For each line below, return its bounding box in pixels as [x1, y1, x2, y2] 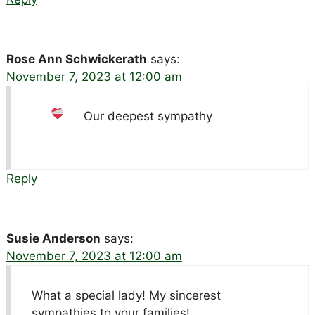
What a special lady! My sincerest [31, 288, 221, 302]
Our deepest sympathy [84, 108, 213, 123]
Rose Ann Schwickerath [6, 51, 147, 66]
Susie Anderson [6, 231, 101, 245]
